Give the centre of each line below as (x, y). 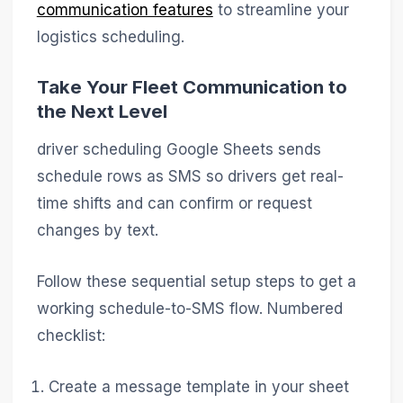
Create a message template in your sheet (199, 386)
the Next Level (102, 111)
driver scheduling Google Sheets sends (179, 149)
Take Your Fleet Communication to (192, 86)
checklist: (71, 335)
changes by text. (97, 230)
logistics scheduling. (110, 36)
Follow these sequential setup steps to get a (196, 281)
